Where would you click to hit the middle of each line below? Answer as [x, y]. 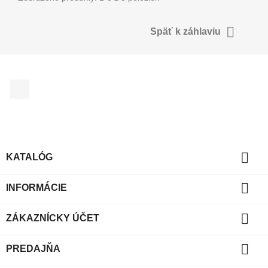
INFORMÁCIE [36, 188]
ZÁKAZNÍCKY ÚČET [53, 218]
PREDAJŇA [33, 249]
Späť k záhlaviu [187, 31]
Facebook [51, 85]
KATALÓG [29, 157]
